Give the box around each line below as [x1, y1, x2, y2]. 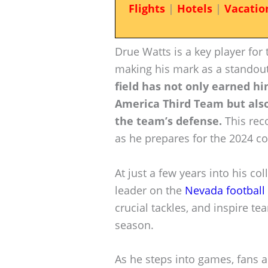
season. [115, 217, 154, 232]
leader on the [115, 182, 185, 197]
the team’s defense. [115, 113, 222, 128]
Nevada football [185, 182, 265, 197]
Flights [128, 1, 165, 16]
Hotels [176, 1, 212, 16]
